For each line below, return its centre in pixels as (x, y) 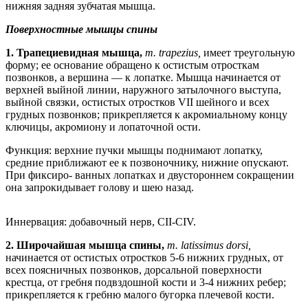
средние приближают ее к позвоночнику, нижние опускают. (147, 162)
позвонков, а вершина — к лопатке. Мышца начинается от (143, 77)
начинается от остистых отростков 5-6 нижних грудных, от (144, 257)
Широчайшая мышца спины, (92, 245)
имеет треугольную (249, 52)
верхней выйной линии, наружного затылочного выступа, (143, 89)
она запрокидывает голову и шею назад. (100, 187)
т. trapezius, (174, 52)
